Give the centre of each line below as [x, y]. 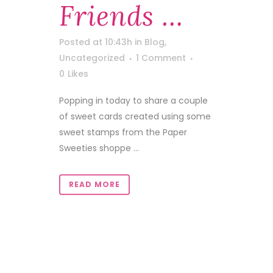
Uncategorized [92, 58]
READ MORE [94, 184]
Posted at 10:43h [96, 42]
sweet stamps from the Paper [123, 132]
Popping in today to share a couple [133, 101]
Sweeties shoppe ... [99, 148]
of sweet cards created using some [135, 116]
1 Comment [161, 58]
